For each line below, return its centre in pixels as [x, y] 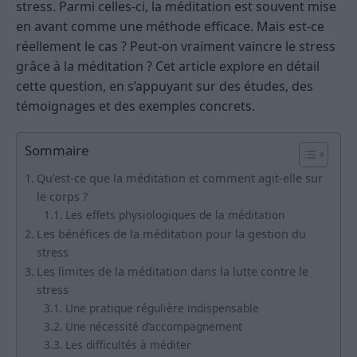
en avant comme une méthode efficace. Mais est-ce [170, 26]
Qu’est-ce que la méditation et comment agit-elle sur [179, 178]
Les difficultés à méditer [128, 344]
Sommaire [57, 150]
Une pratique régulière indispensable [162, 308]
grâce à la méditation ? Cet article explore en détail [168, 66]
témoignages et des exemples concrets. [135, 106]
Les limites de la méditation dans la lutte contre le [172, 271]
